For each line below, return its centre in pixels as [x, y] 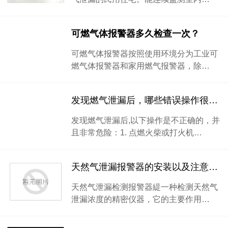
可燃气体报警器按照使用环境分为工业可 [145, 53]
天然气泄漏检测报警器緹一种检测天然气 [145, 187]
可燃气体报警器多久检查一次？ [135, 34]
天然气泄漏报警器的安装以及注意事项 [213, 167]
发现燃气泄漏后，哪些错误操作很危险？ [213, 100]
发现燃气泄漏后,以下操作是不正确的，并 [146, 120]
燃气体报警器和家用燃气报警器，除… [140, 66]
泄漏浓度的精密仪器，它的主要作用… [140, 199]
